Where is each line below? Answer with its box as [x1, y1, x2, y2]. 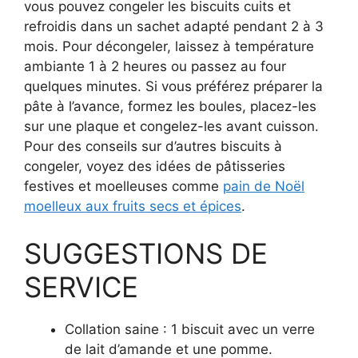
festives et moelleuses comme [24, 177, 223, 194]
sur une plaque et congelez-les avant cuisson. [24, 117, 319, 134]
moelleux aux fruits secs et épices [24, 197, 241, 214]
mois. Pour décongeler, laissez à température [24, 38, 314, 54]
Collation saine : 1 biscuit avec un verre [65, 321, 315, 337]
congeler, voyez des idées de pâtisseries [24, 157, 285, 174]
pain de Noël [223, 177, 304, 194]
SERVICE [24, 270, 138, 304]
